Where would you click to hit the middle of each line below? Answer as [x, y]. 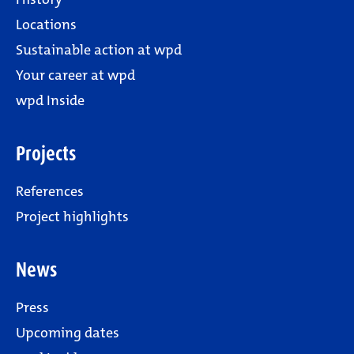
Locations [46, 24]
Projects [46, 154]
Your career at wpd [75, 75]
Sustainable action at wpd [99, 50]
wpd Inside [50, 100]
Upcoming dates [68, 333]
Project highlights [72, 217]
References [50, 191]
